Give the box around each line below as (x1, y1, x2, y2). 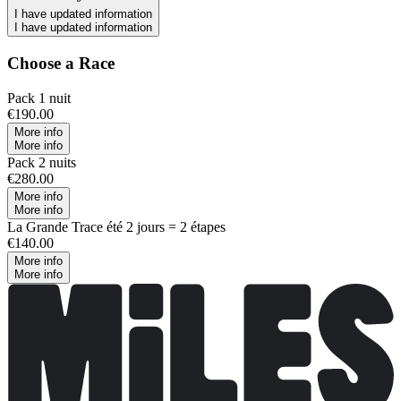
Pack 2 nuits (7, 154, 76, 170)
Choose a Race (7, 53, 115, 73)
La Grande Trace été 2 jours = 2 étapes (7, 218, 226, 235)
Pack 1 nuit (7, 90, 71, 106)
